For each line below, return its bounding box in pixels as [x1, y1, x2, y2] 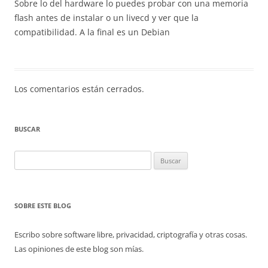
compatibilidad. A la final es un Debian [14, 26, 170, 38]
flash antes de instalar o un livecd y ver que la [14, 12, 199, 23]
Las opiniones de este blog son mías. [14, 243, 144, 254]
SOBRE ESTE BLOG [14, 201, 71, 210]
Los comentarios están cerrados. [14, 83, 144, 95]
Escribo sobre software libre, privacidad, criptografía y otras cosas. [14, 229, 247, 240]
